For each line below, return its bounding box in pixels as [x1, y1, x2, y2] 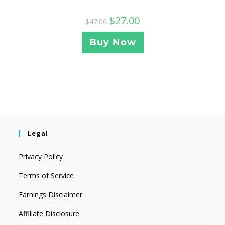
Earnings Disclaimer [19, 189, 83, 199]
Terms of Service [19, 170, 74, 180]
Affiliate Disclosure [19, 208, 80, 218]
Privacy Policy [19, 151, 63, 161]
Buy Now [89, 37, 136, 48]
